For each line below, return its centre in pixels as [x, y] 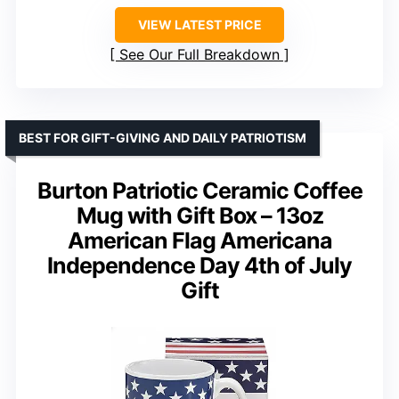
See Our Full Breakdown [199, 54]
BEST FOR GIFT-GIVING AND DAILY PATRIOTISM [163, 137]
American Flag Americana [199, 240]
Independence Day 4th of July [199, 265]
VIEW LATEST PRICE [199, 24]
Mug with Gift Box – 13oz [199, 215]
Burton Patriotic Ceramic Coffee [199, 190]
